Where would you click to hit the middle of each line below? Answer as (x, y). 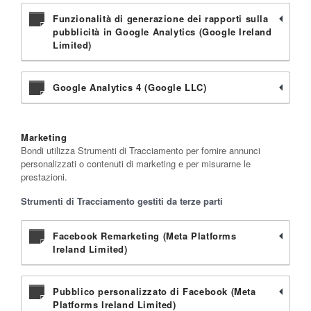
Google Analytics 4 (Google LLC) (130, 87)
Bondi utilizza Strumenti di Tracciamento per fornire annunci (141, 151)
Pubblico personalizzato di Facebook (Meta (154, 292)
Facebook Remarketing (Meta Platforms (145, 236)
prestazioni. (44, 177)
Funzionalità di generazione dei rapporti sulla (161, 19)
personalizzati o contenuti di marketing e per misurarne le (136, 164)
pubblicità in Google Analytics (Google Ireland (162, 32)
